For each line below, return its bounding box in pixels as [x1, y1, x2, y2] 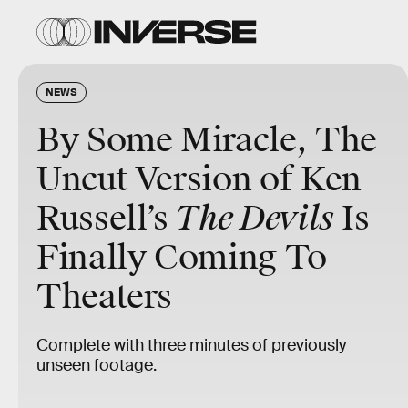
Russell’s [36, 198, 177, 240]
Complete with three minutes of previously [36, 335, 346, 355]
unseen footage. [36, 355, 157, 375]
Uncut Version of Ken [36, 158, 362, 200]
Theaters [36, 276, 173, 318]
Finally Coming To [36, 237, 327, 279]
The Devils [176, 198, 334, 240]
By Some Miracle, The [36, 119, 377, 161]
